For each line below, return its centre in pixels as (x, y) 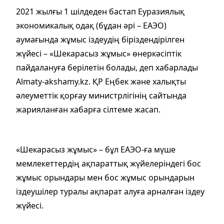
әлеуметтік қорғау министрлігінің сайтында (101, 95)
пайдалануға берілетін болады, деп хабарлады (107, 67)
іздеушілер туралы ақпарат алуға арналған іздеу (110, 191)
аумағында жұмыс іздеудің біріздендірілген (100, 39)
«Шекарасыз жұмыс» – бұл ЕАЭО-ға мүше (96, 149)
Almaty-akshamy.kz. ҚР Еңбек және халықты (101, 81)
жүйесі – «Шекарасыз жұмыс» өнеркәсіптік (99, 53)
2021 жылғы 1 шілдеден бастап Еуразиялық (100, 11)
